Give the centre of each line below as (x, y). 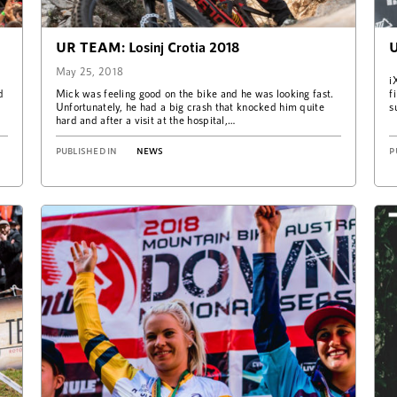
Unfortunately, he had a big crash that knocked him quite (190, 107)
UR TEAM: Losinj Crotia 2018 (147, 47)
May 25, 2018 (90, 71)
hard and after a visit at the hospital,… (145, 120)
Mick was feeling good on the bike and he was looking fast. (195, 93)
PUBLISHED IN (86, 151)
